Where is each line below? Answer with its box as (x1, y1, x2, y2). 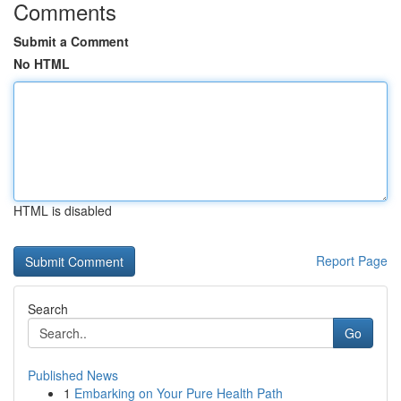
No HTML (13, 55, 70, 73)
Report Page (316, 252, 388, 269)
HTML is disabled (13, 201, 112, 219)
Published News (28, 366, 118, 384)
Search (28, 300, 68, 318)
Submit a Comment (13, 32, 129, 50)
